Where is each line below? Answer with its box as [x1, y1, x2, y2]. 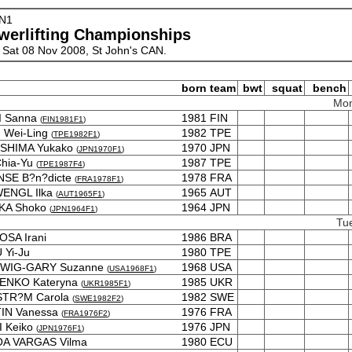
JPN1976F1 [38, 324, 82, 332]
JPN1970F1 [79, 145, 122, 153]
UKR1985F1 [83, 279, 128, 288]
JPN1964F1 [52, 204, 95, 213]
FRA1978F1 [77, 174, 121, 183]
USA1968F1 [109, 264, 154, 273]
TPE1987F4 [38, 159, 82, 168]
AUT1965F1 [58, 189, 102, 198]
